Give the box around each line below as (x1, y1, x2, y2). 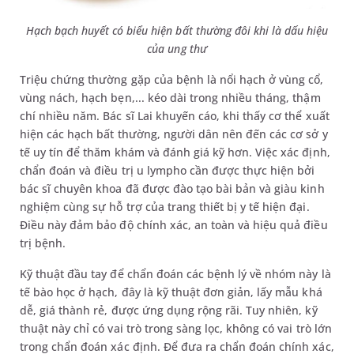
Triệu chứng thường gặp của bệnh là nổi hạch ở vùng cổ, (20, 72, 324, 88)
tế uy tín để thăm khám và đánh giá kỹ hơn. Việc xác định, (20, 145, 330, 160)
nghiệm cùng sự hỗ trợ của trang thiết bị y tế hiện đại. (20, 199, 310, 215)
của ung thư (147, 41, 207, 57)
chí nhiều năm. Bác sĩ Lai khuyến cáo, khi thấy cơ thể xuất (20, 108, 330, 124)
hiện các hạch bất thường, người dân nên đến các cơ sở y (20, 126, 328, 142)
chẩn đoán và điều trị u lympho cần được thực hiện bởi (20, 163, 315, 179)
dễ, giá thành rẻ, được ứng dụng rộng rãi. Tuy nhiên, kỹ (20, 303, 318, 318)
